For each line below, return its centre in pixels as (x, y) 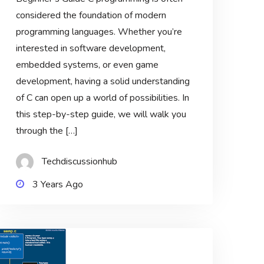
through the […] (47, 131)
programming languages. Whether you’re (99, 32)
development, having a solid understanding (103, 81)
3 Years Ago (57, 184)
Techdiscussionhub (79, 161)
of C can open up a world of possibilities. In (102, 98)
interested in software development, (90, 48)
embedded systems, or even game (87, 65)
